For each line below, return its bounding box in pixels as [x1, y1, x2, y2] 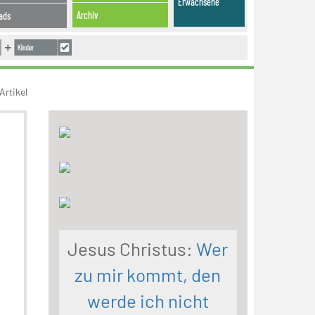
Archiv [76, 8, 98, 21]
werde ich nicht [86, 290, 209, 311]
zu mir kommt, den [75, 264, 221, 285]
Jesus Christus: [67, 238, 193, 259]
